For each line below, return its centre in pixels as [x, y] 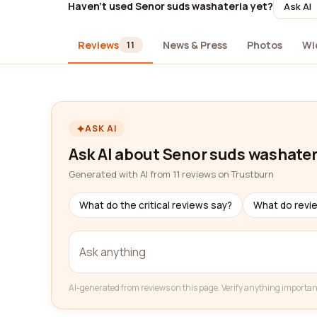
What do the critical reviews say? [156, 205]
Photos [264, 45]
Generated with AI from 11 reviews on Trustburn [171, 174]
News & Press [195, 45]
